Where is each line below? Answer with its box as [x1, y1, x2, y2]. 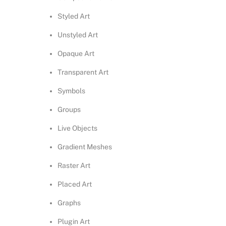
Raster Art [58, 161, 91, 170]
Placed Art [58, 180, 92, 189]
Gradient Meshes [58, 143, 112, 151]
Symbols [58, 87, 86, 95]
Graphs [58, 199, 81, 207]
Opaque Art [58, 49, 95, 58]
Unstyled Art [58, 31, 98, 39]
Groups [58, 105, 81, 114]
